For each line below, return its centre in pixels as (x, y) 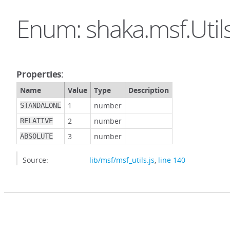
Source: (35, 160)
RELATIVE (36, 121)
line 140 (172, 160)
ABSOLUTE (36, 136)
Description (149, 90)
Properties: (40, 74)
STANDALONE (41, 105)
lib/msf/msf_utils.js (122, 160)
